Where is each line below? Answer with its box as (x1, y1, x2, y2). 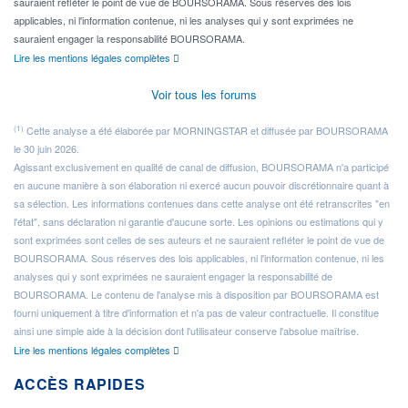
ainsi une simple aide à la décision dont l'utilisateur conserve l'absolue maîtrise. (14, 323, 359, 339)
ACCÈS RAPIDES (14, 373, 146, 395)
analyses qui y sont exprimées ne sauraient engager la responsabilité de (14, 269, 332, 284)
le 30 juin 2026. (14, 141, 79, 157)
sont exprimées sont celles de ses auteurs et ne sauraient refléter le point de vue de (14, 232, 384, 248)
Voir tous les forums (151, 86, 257, 104)
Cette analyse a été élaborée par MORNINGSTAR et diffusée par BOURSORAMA (24, 123, 388, 138)
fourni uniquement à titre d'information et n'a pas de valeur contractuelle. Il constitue (14, 305, 379, 321)
